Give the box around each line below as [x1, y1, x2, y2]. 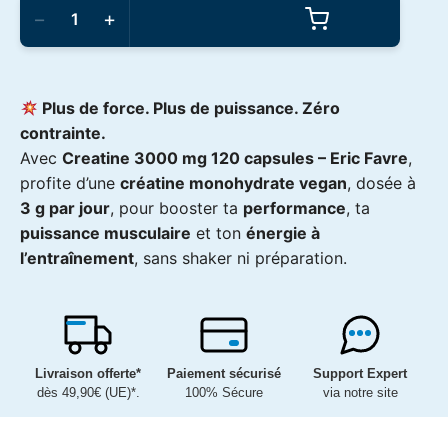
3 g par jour [20, 198, 110, 219]
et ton [191, 223, 246, 244]
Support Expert [313, 366, 407, 382]
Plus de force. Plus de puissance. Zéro [38, 98, 341, 119]
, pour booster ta [110, 198, 243, 219]
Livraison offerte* [35, 366, 141, 382]
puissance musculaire [20, 223, 191, 244]
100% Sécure [185, 385, 263, 401]
